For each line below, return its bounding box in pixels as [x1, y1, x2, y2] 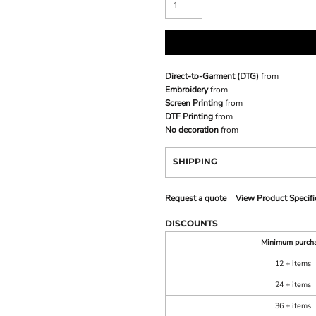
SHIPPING [173, 156, 217, 167]
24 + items [275, 279, 311, 291]
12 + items [275, 258, 311, 269]
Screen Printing [165, 97, 223, 109]
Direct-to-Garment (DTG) [165, 71, 259, 83]
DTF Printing [165, 111, 213, 123]
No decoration [165, 124, 219, 136]
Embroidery [165, 84, 208, 96]
